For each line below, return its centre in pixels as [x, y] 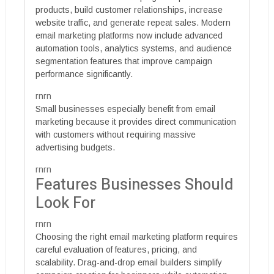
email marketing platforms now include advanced [129, 35]
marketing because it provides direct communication [136, 121]
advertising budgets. [75, 147]
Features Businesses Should [134, 185]
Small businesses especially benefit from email [125, 109]
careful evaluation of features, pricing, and [116, 249]
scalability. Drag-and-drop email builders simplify [129, 262]
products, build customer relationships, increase [129, 9]
